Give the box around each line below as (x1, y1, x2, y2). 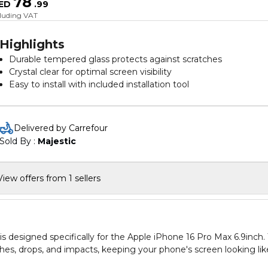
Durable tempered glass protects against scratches (9, 54, 222, 65)
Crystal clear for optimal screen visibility (9, 66, 172, 77)
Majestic (38, 136, 76, 147)
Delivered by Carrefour (14, 123, 108, 133)
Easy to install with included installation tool (9, 79, 189, 90)
